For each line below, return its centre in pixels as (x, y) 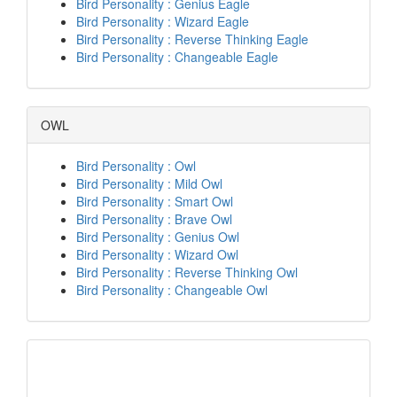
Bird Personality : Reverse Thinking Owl (187, 272)
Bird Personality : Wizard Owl (157, 254)
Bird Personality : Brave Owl (154, 219)
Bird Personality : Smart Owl (155, 201)
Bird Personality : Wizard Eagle (163, 21)
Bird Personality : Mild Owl (149, 183)
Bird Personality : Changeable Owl (172, 290)
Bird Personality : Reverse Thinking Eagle (192, 39)
